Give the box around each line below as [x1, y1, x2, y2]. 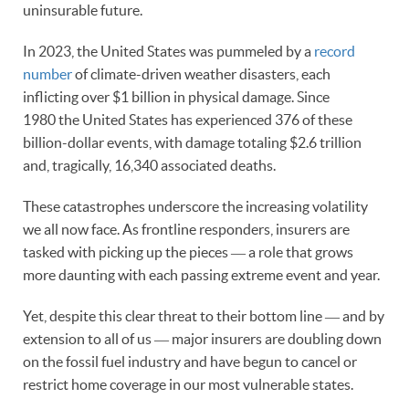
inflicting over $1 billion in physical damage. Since [23, 88, 330, 105]
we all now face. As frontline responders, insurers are [23, 220, 350, 237]
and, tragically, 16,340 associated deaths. [23, 156, 276, 173]
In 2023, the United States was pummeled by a [23, 42, 314, 59]
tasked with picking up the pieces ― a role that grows [23, 243, 353, 260]
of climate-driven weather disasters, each [72, 65, 330, 82]
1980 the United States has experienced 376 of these [23, 110, 352, 128]
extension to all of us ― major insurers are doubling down [23, 330, 382, 347]
